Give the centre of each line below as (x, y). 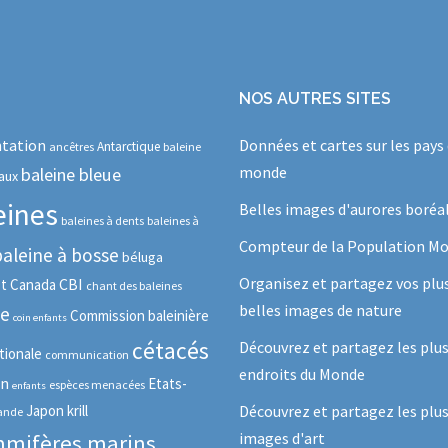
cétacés (170, 350)
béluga (142, 256)
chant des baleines (134, 285)
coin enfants (40, 317)
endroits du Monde (302, 373)
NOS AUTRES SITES (315, 98)
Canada (33, 284)
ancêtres (71, 146)
